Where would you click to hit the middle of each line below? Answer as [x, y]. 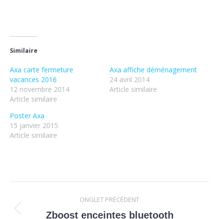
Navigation [52, 191]
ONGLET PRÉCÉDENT [109, 199]
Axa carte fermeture [42, 69]
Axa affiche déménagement [153, 69]
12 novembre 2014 [40, 89]
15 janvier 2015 [34, 125]
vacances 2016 [33, 79]
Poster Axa [27, 115]
